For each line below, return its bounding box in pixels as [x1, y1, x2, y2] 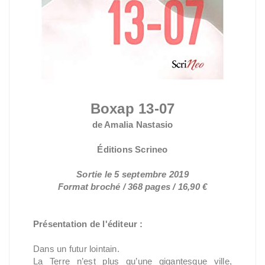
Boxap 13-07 [90, 101, 175, 117]
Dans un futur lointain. [33, 244, 119, 254]
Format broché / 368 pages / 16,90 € [57, 182, 208, 192]
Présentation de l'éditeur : [33, 219, 143, 229]
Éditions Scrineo [97, 144, 168, 154]
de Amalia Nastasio [92, 119, 173, 130]
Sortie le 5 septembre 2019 [76, 169, 189, 179]
